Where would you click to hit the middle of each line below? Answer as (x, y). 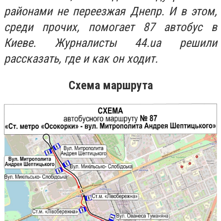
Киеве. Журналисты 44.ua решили (110, 43)
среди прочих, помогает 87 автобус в (110, 27)
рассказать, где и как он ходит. (81, 59)
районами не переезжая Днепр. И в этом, (110, 11)
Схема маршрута (110, 85)
